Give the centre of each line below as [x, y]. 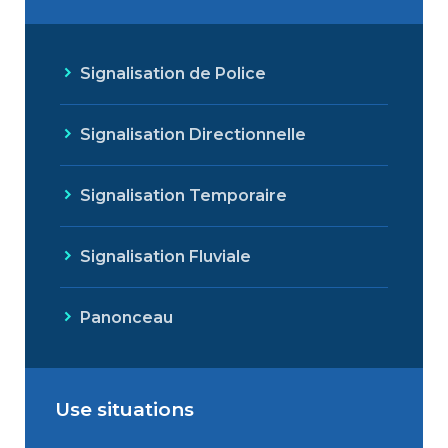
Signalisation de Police [173, 74]
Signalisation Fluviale [165, 257]
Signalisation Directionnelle [193, 135]
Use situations [124, 410]
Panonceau [126, 318]
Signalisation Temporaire [183, 196]
